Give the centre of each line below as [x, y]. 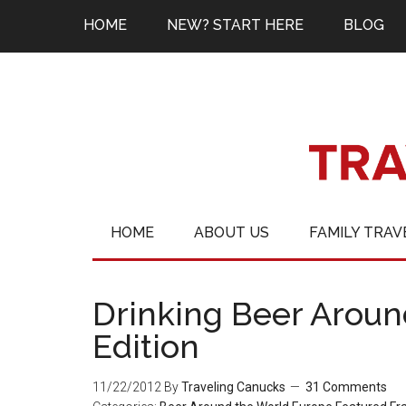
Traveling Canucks [233, 387]
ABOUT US [232, 232]
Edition [146, 346]
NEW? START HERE [235, 25]
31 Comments [346, 387]
